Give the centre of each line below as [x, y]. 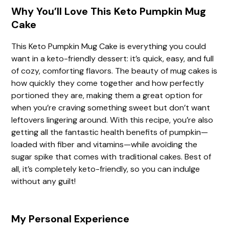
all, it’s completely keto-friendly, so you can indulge [106, 169]
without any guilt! [44, 181]
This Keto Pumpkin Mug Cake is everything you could [109, 46]
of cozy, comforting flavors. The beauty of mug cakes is [114, 71]
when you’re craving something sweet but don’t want [111, 107]
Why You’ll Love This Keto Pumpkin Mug [109, 11]
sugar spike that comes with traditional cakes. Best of [111, 156]
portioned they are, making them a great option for [107, 95]
